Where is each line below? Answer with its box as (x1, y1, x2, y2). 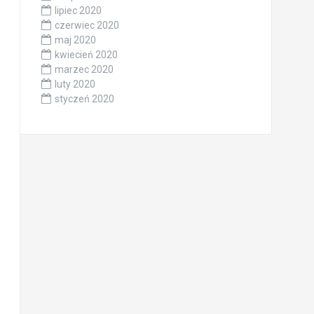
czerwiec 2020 (54, 20, 119, 32)
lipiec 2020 (54, 5, 102, 17)
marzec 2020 (54, 64, 114, 76)
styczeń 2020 (54, 93, 114, 105)
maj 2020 (54, 34, 96, 46)
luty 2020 (54, 78, 95, 90)
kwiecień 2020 (54, 49, 118, 61)
